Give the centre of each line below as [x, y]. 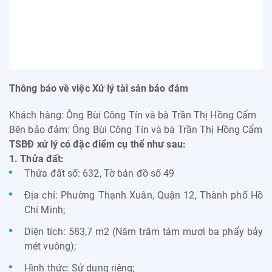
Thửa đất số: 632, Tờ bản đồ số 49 [100, 173]
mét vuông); [50, 246]
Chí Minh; [45, 209]
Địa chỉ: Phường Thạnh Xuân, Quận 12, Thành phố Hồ [144, 195]
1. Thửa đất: [37, 158]
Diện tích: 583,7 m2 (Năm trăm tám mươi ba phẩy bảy [144, 231]
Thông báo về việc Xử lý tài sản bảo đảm [99, 88]
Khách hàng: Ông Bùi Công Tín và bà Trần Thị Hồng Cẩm [134, 115]
